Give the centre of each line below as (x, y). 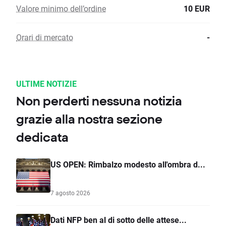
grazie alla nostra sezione (89, 119)
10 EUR (197, 9)
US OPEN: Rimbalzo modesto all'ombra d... (128, 164)
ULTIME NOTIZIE (46, 84)
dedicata (42, 137)
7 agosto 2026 (70, 193)
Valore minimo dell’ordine (61, 9)
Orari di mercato (45, 37)
